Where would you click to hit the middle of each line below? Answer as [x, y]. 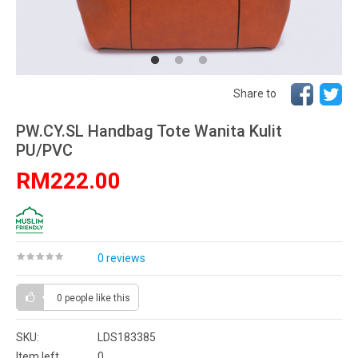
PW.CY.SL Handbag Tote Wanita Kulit [149, 131]
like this [113, 298]
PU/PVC [44, 150]
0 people [76, 298]
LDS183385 [127, 337]
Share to [255, 93]
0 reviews [121, 258]
